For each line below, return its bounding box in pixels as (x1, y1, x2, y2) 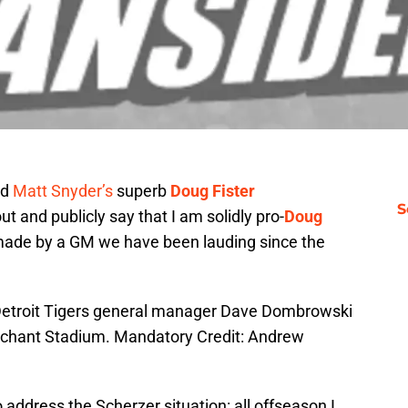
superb (113, 181, 170, 201)
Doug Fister (170, 181, 255, 201)
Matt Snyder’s (13, 181, 113, 201)
